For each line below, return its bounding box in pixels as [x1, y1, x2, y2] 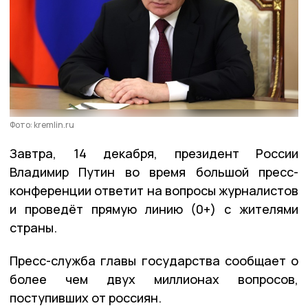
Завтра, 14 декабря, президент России [10, 144, 298, 162]
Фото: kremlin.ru [10, 118, 74, 131]
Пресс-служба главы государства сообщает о [10, 252, 298, 269]
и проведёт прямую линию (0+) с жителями [10, 200, 298, 217]
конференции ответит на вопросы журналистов [10, 181, 298, 199]
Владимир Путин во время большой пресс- [10, 163, 298, 180]
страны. [10, 219, 60, 236]
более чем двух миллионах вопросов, [10, 270, 298, 287]
